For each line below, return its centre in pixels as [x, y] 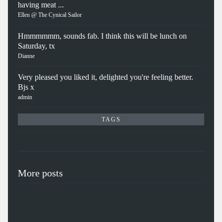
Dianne [26, 56]
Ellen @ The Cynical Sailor [50, 15]
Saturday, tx [36, 46]
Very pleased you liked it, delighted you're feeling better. [106, 77]
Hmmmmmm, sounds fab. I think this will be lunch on [102, 36]
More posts [40, 173]
